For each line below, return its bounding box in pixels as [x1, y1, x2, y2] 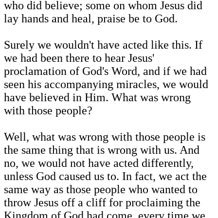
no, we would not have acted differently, [4, 157, 194, 170]
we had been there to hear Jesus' [4, 52, 154, 65]
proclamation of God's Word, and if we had [4, 65, 207, 78]
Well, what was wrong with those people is [4, 130, 205, 144]
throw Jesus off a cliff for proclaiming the [4, 196, 200, 209]
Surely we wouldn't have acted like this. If [4, 38, 202, 52]
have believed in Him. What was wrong [4, 91, 191, 104]
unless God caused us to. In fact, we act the [4, 170, 207, 183]
